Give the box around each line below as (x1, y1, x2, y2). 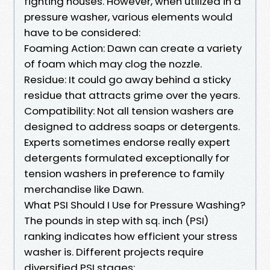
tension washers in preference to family (24, 166, 224, 181)
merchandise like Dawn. (24, 181, 143, 196)
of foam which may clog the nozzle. (24, 56, 202, 71)
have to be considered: (24, 25, 140, 40)
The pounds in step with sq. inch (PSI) (24, 213, 209, 228)
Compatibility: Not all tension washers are (24, 103, 234, 118)
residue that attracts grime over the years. (24, 87, 240, 102)
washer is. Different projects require (24, 244, 204, 259)
